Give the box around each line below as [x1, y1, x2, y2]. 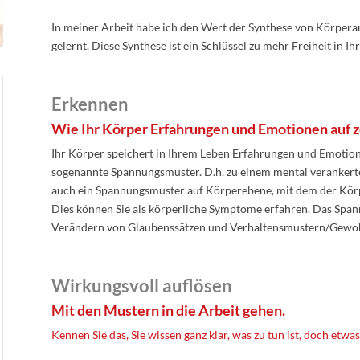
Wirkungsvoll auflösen [51, 275, 232, 297]
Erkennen [51, 93, 129, 115]
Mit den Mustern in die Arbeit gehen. [51, 301, 285, 319]
